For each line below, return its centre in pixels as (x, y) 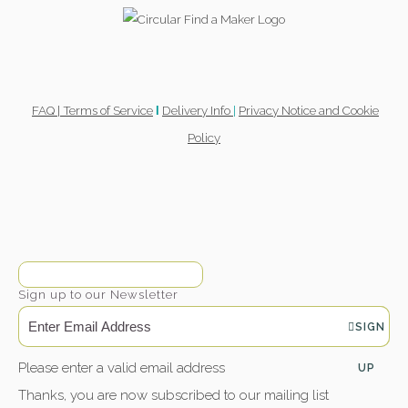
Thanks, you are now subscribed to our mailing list (173, 395)
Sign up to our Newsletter (98, 295)
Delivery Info (198, 111)
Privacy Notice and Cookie (309, 111)
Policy (204, 138)
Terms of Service (108, 111)
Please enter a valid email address (122, 367)
